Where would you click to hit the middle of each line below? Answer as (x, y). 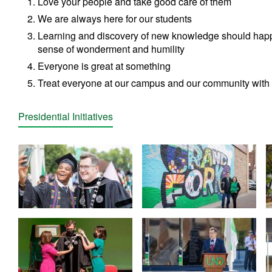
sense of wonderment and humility (111, 49)
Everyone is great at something (104, 66)
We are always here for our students (115, 18)
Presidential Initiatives (66, 116)
